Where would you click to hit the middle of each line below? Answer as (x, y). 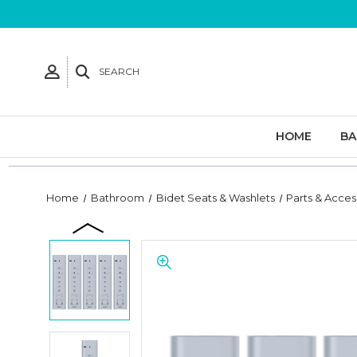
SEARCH (119, 71)
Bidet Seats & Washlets (215, 198)
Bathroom (117, 198)
